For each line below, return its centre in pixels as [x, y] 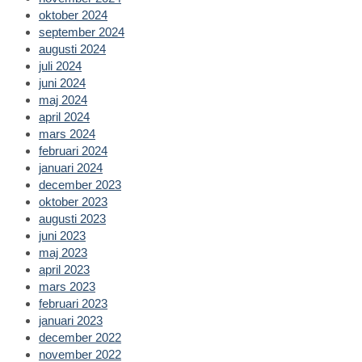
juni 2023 [62, 235]
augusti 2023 [72, 218]
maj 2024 [63, 99]
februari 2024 [73, 150]
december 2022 [80, 337]
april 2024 [64, 116]
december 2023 [80, 184]
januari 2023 [71, 320]
